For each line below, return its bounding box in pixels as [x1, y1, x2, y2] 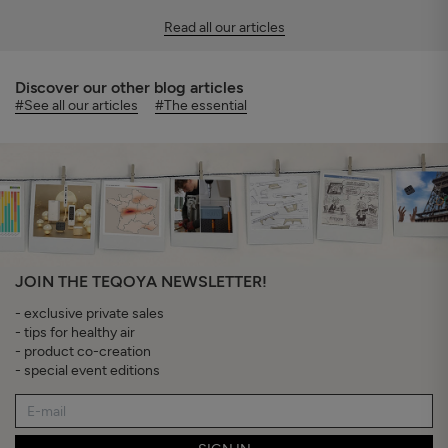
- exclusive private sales [15, 305, 164, 323]
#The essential [155, 97, 247, 115]
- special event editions [15, 362, 160, 380]
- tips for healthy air [15, 324, 135, 342]
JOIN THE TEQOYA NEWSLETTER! [15, 272, 267, 292]
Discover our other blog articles [15, 78, 243, 98]
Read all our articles [163, 19, 285, 37]
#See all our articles [15, 97, 138, 115]
